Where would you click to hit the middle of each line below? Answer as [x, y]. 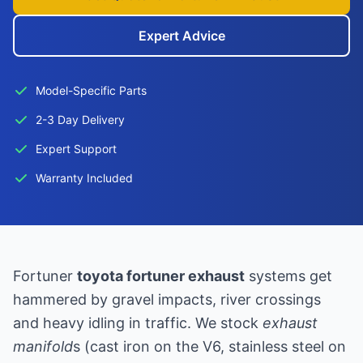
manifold [43, 346]
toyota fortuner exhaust [161, 276]
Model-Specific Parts [91, 90]
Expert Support [76, 149]
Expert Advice [181, 36]
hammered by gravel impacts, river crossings [167, 299]
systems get [288, 276]
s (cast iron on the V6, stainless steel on [209, 346]
